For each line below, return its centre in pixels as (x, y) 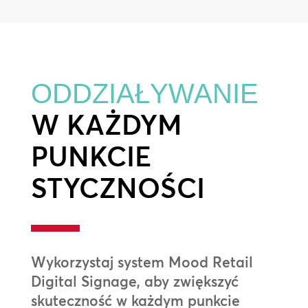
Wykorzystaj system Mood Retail (142, 262)
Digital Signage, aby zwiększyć (134, 281)
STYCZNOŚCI (118, 188)
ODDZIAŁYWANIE (144, 93)
